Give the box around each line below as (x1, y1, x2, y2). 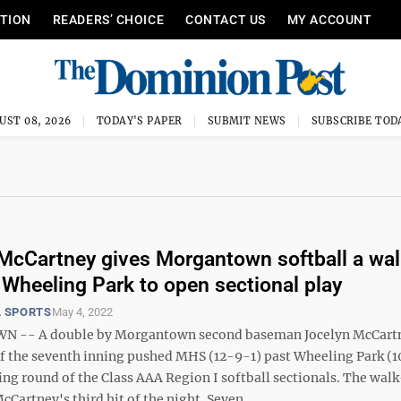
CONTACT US (185, 13, 266, 27)
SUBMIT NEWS (207, 115, 286, 127)
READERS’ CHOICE (52, 13, 165, 27)
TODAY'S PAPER (96, 115, 183, 127)
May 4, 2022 (51, 304, 113, 319)
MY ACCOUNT (286, 13, 372, 27)
